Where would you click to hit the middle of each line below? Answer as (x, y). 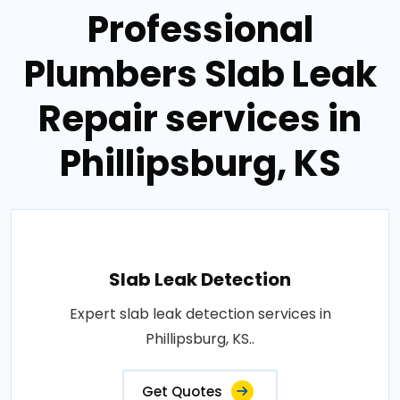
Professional (200, 29)
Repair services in (200, 119)
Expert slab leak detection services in (200, 314)
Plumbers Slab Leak (200, 74)
